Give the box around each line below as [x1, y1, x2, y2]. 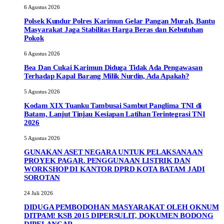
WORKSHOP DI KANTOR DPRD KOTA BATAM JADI [24, 165, 205, 173]
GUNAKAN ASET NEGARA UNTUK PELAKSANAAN [24, 148, 203, 156]
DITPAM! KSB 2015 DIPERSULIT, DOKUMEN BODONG [24, 211, 213, 220]
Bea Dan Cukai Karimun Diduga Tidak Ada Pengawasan [24, 63, 202, 72]
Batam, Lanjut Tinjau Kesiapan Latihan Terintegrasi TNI [24, 110, 205, 118]
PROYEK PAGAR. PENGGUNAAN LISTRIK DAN [24, 156, 190, 165]
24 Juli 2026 [24, 190, 53, 196]
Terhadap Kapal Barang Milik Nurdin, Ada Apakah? [24, 72, 189, 80]
